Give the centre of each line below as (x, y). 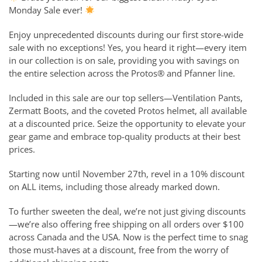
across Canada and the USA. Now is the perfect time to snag (128, 237)
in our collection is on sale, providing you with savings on (124, 61)
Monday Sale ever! (47, 10)
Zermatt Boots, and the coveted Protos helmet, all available (128, 111)
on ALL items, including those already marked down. (114, 187)
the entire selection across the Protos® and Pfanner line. (122, 73)
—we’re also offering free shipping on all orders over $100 (126, 224)
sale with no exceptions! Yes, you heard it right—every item (128, 48)
